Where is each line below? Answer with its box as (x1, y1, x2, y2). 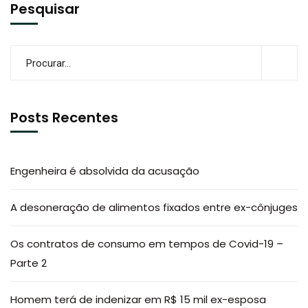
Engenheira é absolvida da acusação (10, 164, 199, 178)
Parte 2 (10, 256, 47, 270)
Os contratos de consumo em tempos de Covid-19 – (10, 236, 283, 251)
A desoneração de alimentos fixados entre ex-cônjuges (10, 200, 298, 214)
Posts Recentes (10, 108, 118, 127)
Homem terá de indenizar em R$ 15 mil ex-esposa (10, 292, 266, 307)
